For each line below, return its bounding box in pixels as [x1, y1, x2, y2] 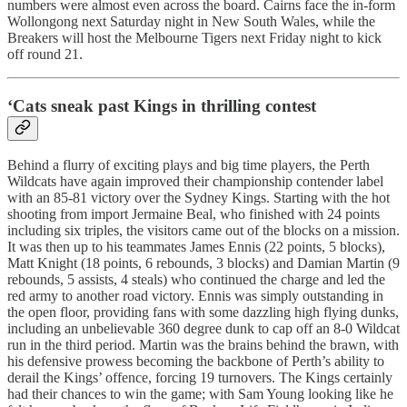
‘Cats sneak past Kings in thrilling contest [7, 95, 316, 115]
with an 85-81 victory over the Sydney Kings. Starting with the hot [7, 190, 390, 206]
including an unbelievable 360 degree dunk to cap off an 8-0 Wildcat [7, 321, 400, 337]
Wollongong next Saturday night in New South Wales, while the [7, 14, 375, 30]
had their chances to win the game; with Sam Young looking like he [7, 386, 393, 402]
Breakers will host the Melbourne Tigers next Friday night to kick [7, 30, 382, 46]
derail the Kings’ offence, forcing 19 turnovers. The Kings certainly [7, 370, 392, 386]
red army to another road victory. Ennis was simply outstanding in [7, 288, 383, 304]
